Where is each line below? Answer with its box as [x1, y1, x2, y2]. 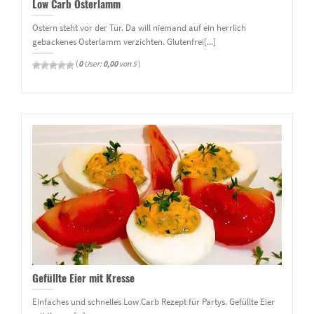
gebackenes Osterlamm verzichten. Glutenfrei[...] [32, 35, 216, 47]
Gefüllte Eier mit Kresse [32, 270, 135, 286]
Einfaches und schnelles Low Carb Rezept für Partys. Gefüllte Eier [32, 295, 275, 307]
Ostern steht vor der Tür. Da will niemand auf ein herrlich [32, 21, 246, 33]
